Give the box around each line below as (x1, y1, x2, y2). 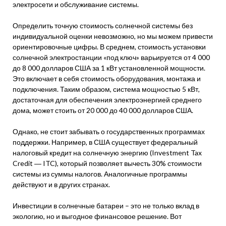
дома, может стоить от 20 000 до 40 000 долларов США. (13, 106, 193, 115)
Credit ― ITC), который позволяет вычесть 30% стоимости (13, 159, 202, 167)
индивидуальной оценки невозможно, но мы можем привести (13, 32, 213, 40)
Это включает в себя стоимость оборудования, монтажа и (13, 74, 201, 83)
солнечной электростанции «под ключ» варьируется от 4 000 (13, 53, 210, 62)
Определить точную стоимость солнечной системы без (13, 21, 193, 30)
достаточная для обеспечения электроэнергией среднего (13, 95, 202, 104)
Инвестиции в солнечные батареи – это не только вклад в (13, 201, 199, 210)
